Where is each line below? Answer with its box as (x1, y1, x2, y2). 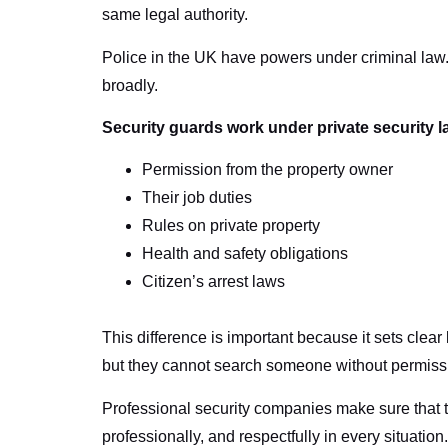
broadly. (102, 76, 158, 94)
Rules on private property (142, 217, 320, 235)
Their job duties (142, 189, 252, 207)
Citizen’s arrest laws (142, 273, 285, 291)
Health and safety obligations (142, 245, 348, 263)
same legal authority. (102, 6, 248, 24)
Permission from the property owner (142, 161, 393, 179)
